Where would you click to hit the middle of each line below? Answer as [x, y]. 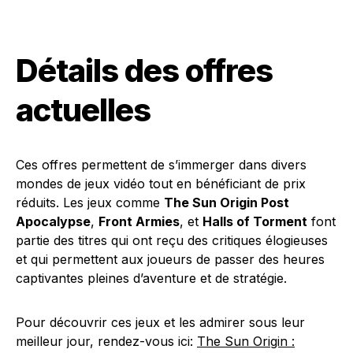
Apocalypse [53, 221]
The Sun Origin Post [227, 203]
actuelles [83, 110]
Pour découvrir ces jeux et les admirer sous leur [160, 322]
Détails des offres [144, 71]
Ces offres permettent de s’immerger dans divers [161, 165]
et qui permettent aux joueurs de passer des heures [170, 259]
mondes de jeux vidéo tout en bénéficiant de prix [161, 184]
